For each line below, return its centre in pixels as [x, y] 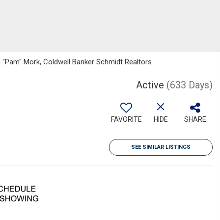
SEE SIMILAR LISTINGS [161, 147]
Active [150, 85]
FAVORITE [126, 119]
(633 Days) [190, 85]
